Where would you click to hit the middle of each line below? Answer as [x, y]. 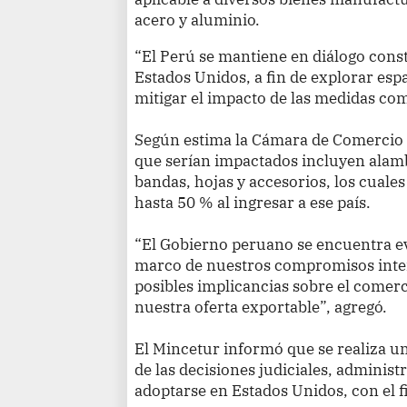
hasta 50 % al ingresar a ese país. [253, 203]
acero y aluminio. [198, 20]
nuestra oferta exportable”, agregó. [261, 307]
